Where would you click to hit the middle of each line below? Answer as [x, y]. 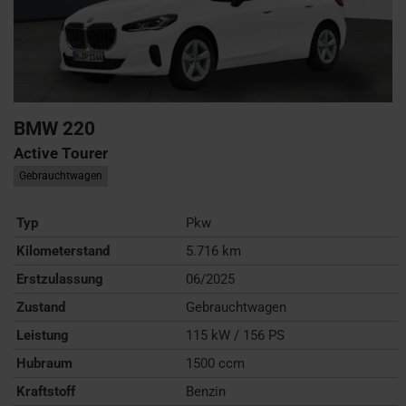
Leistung [43, 335]
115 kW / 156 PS [236, 335]
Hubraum [44, 363]
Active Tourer [61, 153]
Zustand [41, 307]
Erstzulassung [60, 279]
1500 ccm [216, 363]
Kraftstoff [46, 391]
